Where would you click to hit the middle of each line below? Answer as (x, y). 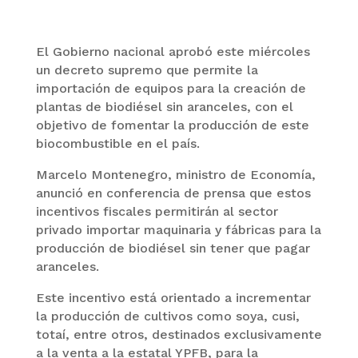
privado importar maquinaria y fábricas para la (178, 230)
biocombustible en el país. (117, 144)
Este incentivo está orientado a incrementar (173, 298)
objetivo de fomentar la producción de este (172, 125)
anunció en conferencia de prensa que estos (173, 193)
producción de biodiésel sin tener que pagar (173, 249)
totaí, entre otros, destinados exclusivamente (179, 335)
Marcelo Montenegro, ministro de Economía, (175, 175)
